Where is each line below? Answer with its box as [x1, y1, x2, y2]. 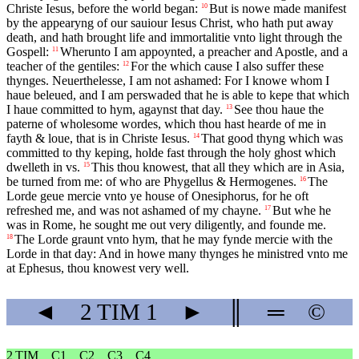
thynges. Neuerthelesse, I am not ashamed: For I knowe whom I [6, 74, 329, 88]
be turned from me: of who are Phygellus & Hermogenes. [6, 175, 296, 189]
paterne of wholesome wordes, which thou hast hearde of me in [6, 117, 326, 131]
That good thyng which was [201, 131, 343, 146]
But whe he [272, 204, 331, 218]
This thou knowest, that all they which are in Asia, [91, 160, 345, 175]
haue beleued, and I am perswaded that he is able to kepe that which [6, 88, 349, 103]
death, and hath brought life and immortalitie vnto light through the [6, 30, 342, 45]
